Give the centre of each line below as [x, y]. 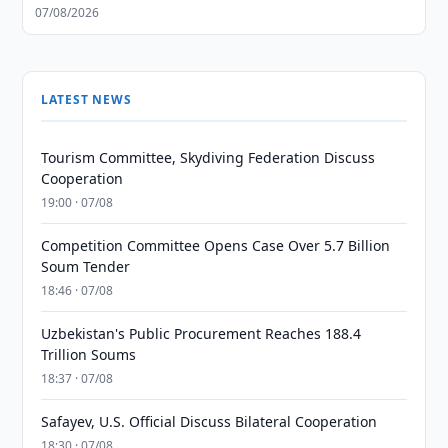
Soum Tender [86, 266]
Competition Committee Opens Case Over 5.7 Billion [216, 245]
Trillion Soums [89, 354]
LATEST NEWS [86, 99]
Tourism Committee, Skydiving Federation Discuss [208, 157]
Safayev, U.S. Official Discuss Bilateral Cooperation [209, 421]
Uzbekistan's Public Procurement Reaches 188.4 [201, 333]
